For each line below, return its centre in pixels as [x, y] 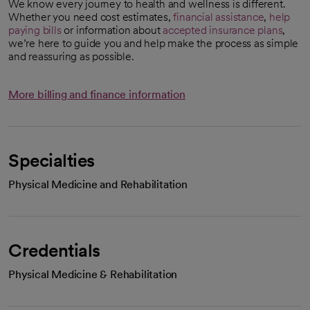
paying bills [35, 30]
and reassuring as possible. [71, 56]
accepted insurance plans [223, 30]
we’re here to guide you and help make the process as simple [154, 43]
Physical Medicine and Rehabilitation [98, 184]
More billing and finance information [97, 94]
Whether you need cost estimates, [91, 17]
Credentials [54, 250]
